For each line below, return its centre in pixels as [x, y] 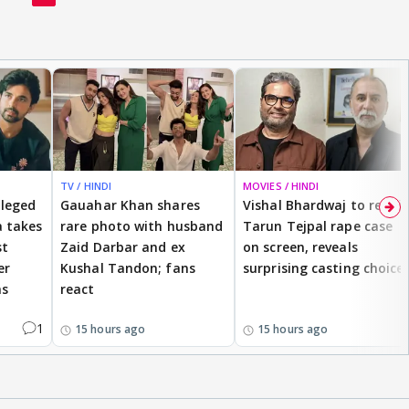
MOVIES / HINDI [281, 185]
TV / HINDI [86, 185]
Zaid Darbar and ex [123, 246]
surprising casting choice [324, 267]
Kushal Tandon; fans [128, 267]
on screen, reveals [300, 246]
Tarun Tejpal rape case [318, 225]
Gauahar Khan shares [130, 204]
